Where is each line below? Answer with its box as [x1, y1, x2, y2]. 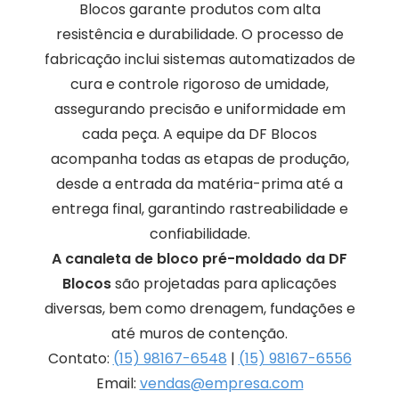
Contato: [47, 348, 110, 370]
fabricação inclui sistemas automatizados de [44, 49, 355, 70]
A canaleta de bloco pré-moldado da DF [52, 248, 347, 270]
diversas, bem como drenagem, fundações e [44, 298, 355, 320]
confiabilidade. [149, 224, 250, 245]
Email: [95, 373, 140, 395]
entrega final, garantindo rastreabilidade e [51, 199, 348, 220]
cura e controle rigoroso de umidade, [70, 74, 329, 95]
